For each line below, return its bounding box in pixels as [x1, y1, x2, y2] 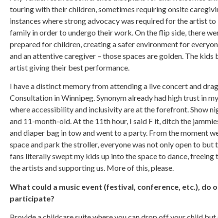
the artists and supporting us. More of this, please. [10, 163, 174, 173]
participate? [10, 193, 54, 203]
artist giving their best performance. [10, 62, 129, 72]
